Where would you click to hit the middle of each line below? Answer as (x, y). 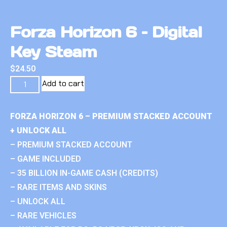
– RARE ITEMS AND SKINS (59, 187)
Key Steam (53, 51)
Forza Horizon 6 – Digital (106, 32)
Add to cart (63, 83)
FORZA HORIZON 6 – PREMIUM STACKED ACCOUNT (111, 116)
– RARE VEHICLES (43, 215)
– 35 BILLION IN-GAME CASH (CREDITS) (84, 173)
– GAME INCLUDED (46, 159)
